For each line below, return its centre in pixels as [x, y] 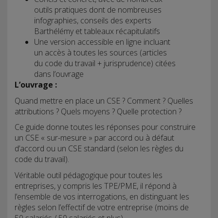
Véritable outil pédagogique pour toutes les [89, 175]
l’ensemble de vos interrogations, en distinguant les [102, 196]
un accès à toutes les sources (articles [100, 53]
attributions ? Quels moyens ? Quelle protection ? [98, 111]
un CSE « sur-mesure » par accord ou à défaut [94, 138]
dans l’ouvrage [59, 74]
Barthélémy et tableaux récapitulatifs [97, 31]
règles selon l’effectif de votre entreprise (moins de [102, 207]
